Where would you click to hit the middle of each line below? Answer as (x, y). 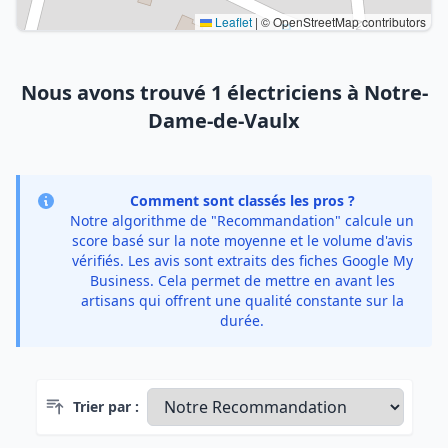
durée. (242, 320)
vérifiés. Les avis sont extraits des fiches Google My (242, 260)
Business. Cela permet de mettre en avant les (242, 280)
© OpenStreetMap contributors (342, 21)
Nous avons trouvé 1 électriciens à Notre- (224, 92)
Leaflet (232, 21)
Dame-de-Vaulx (224, 120)
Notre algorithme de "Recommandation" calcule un (242, 220)
